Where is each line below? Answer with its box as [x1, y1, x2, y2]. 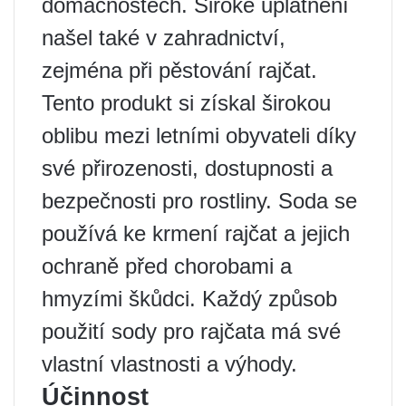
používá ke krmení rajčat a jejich [42, 221, 350, 246]
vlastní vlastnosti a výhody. [42, 352, 297, 376]
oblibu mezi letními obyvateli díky [42, 123, 356, 148]
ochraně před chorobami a [42, 254, 292, 278]
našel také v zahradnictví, [42, 25, 285, 50]
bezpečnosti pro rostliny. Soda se [42, 188, 357, 213]
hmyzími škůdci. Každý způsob [42, 286, 337, 311]
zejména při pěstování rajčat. [42, 58, 317, 82]
